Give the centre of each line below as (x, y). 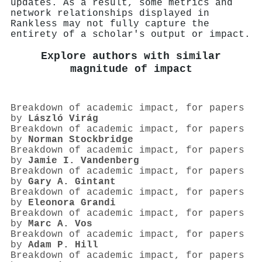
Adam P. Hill (63, 245)
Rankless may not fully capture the (110, 24)
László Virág (63, 119)
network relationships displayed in (110, 13)
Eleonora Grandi (72, 203)
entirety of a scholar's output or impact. (130, 34)
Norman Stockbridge (81, 140)
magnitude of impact (131, 69)
